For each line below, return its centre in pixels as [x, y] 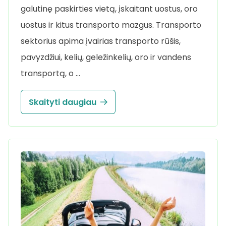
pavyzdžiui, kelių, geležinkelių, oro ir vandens [106, 58]
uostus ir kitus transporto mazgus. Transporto [111, 25]
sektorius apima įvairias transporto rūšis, [101, 41]
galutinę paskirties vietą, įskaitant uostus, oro [109, 9]
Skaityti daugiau [63, 102]
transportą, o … [50, 74]
